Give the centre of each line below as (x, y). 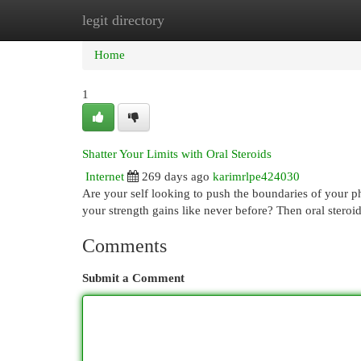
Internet (105, 176)
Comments (124, 246)
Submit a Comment (133, 278)
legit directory (123, 20)
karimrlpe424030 (256, 176)
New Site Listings (205, 20)
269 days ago (176, 176)
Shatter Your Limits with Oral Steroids (177, 154)
